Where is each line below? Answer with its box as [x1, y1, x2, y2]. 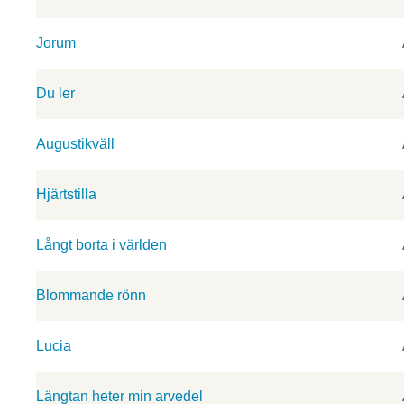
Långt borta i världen [36, 237, 167, 252]
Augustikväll [36, 136, 115, 151]
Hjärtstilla [36, 187, 96, 202]
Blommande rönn [36, 288, 146, 303]
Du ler [36, 86, 75, 101]
